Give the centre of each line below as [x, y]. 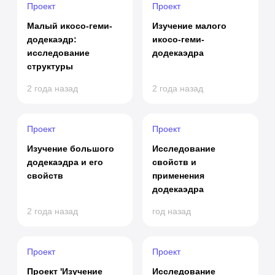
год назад [172, 211]
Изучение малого [189, 26]
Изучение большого [70, 149]
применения [178, 176]
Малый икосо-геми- [69, 26]
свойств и [174, 162]
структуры [50, 66]
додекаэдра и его [65, 162]
